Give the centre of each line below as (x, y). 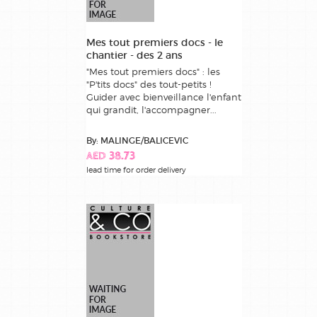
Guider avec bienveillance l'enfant (164, 97)
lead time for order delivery (136, 169)
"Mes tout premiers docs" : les (153, 71)
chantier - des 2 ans (134, 55)
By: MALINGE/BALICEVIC (137, 140)
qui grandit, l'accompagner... (151, 109)
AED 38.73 (111, 156)
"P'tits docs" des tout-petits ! (149, 84)
